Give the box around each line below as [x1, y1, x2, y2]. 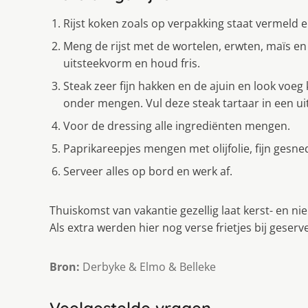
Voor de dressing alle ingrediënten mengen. [63, 118, 290, 133]
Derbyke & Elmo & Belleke [80, 258, 216, 274]
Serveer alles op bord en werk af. [63, 163, 232, 179]
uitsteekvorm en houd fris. [63, 55, 200, 71]
